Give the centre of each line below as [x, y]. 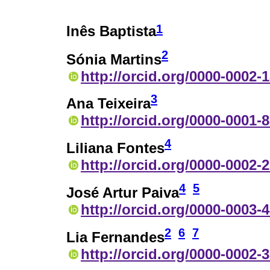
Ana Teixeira [108, 104]
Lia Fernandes [115, 237]
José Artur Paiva [123, 193]
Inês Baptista [111, 31]
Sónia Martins [114, 59]
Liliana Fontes [115, 148]
